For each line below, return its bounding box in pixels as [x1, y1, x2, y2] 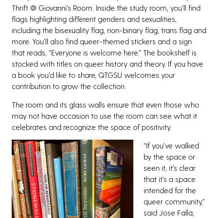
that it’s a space [144, 174, 196, 183]
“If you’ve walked [144, 140, 199, 150]
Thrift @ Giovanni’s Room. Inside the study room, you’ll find [12, 2, 200, 12]
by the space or [144, 151, 195, 161]
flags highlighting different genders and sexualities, [12, 14, 177, 23]
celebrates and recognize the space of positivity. [12, 122, 171, 131]
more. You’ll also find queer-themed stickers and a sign [12, 36, 192, 46]
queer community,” [144, 196, 205, 206]
